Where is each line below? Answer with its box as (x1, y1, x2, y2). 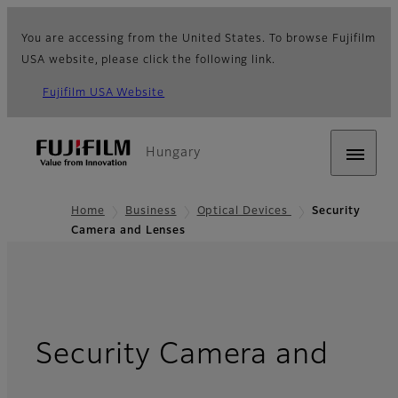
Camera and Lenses (71, 226, 187, 237)
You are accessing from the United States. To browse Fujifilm (21, 34, 376, 44)
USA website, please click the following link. (21, 55, 276, 66)
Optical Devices (196, 206, 291, 217)
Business (124, 206, 177, 217)
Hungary (146, 147, 201, 159)
